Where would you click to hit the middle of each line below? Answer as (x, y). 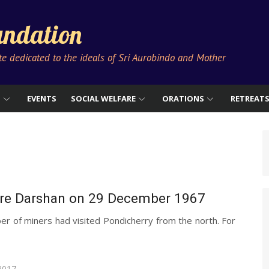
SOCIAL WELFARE (103, 98)
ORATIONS (183, 98)
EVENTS (42, 98)
